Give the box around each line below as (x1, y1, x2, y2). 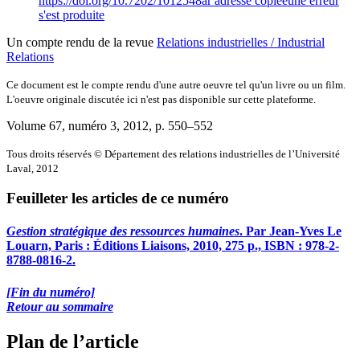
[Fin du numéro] (6, 284, 95, 299)
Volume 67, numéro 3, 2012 (6, 118, 149, 133)
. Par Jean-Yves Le (239, 224, 342, 239)
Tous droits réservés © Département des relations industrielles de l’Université (6, 147, 340, 160)
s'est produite (39, 7, 104, 22)
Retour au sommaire (6, 299, 113, 313)
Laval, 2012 (6, 162, 59, 174)
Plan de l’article (6, 331, 139, 353)
